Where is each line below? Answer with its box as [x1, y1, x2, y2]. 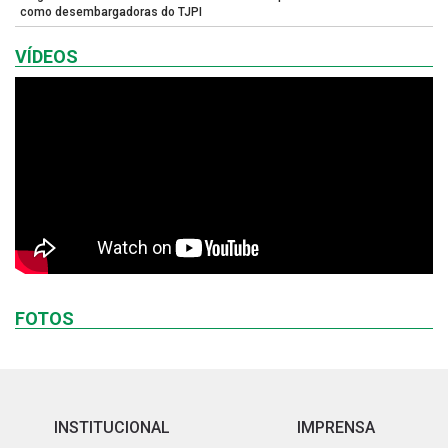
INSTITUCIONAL [54, 418, 170, 437]
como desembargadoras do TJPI [20, 5, 202, 19]
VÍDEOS [15, 46, 78, 67]
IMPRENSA [297, 418, 375, 437]
